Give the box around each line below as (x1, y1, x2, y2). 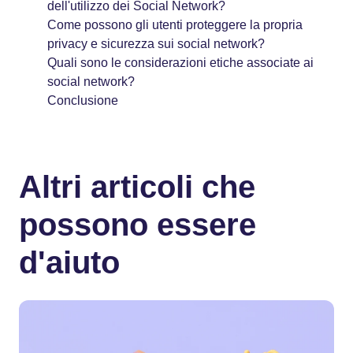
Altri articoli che (19, 169, 255, 204)
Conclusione (47, 93, 118, 107)
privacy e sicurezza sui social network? (47, 36, 265, 50)
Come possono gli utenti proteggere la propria (47, 17, 303, 32)
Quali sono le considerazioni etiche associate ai (47, 55, 314, 69)
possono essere (19, 206, 256, 242)
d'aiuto (19, 244, 120, 280)
